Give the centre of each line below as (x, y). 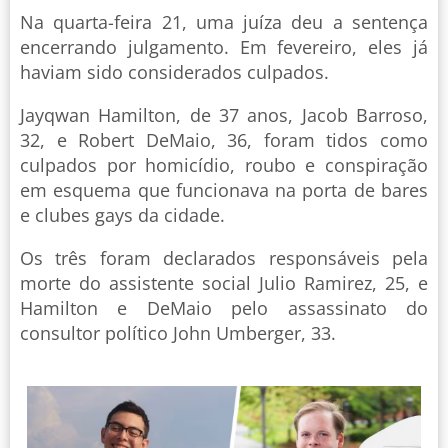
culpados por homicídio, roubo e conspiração (224, 164)
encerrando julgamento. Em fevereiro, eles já (224, 46)
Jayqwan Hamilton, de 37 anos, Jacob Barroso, (224, 114)
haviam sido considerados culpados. (174, 71)
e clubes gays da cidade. (122, 214)
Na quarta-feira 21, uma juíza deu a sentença (224, 21)
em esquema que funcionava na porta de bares (224, 189)
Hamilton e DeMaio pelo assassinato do (224, 307)
